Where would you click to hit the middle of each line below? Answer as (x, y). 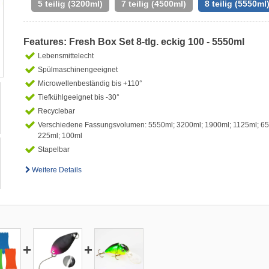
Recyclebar (56, 111)
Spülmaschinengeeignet (78, 70)
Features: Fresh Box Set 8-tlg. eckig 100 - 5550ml (134, 42)
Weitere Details (57, 170)
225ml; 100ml (60, 136)
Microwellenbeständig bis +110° (90, 83)
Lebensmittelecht (66, 56)
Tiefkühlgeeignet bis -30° (79, 97)
